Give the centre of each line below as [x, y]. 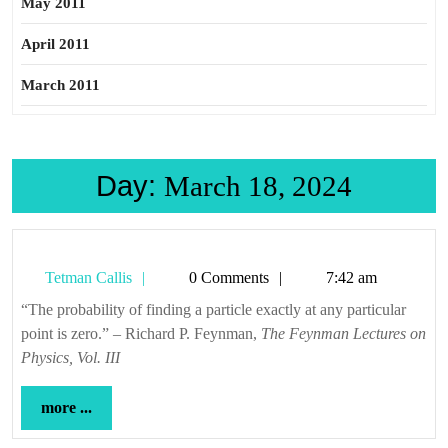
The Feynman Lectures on [343, 333]
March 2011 [60, 85]
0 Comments [227, 277]
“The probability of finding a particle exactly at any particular [29, 309]
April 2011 [55, 44]
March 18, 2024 [258, 186]
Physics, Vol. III [70, 357]
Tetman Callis [86, 277]
